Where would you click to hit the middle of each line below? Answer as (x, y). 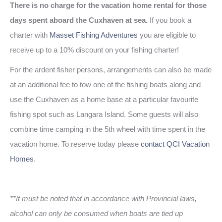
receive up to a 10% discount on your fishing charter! (94, 50)
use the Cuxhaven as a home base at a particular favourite (104, 99)
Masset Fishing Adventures (94, 35)
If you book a (169, 20)
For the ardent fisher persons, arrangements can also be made (111, 70)
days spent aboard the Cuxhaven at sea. (79, 20)
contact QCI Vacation (175, 144)
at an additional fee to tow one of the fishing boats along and (105, 84)
